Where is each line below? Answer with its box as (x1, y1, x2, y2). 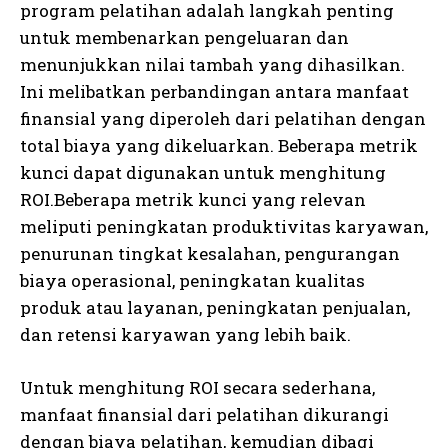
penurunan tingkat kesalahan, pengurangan (20, 241, 400, 265)
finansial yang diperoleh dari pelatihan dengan (20, 106, 426, 130)
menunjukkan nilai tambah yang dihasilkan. (20, 52, 405, 76)
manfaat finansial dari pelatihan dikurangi (20, 402, 389, 426)
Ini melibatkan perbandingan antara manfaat (20, 79, 409, 103)
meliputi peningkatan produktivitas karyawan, (20, 214, 428, 238)
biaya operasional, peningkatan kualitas (20, 268, 365, 292)
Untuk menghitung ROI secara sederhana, (20, 375, 375, 399)
